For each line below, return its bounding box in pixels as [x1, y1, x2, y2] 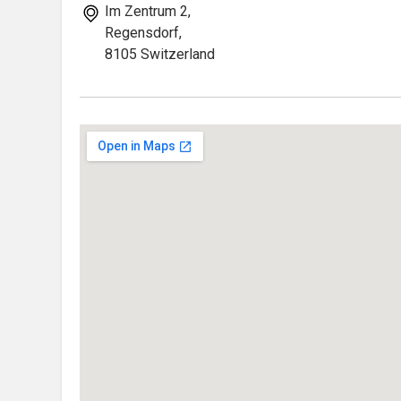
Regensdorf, [105, 24, 182, 41]
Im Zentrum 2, [105, 3, 191, 20]
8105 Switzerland [105, 46, 215, 63]
